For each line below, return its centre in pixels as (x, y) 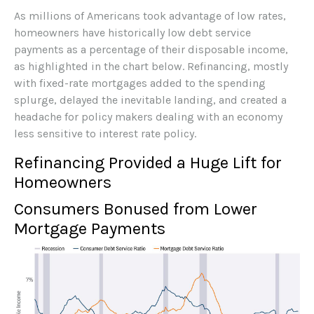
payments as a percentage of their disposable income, (151, 50)
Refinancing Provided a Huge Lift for (148, 163)
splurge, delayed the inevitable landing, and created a (150, 100)
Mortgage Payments (90, 229)
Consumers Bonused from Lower (136, 209)
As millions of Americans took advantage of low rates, (150, 16)
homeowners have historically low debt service (132, 33)
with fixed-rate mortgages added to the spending (140, 83)
